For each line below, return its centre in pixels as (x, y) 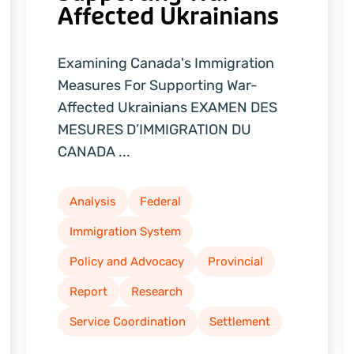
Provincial (236, 262)
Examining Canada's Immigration (166, 64)
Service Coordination (128, 322)
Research (157, 292)
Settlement (240, 322)
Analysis (93, 202)
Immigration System (126, 232)
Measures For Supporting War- (158, 86)
